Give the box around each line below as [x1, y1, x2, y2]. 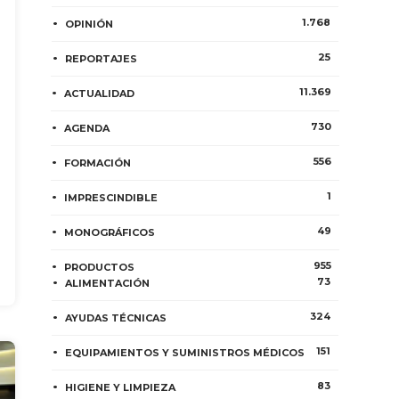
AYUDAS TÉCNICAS [65, 312, 167, 324]
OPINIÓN [65, 18, 114, 30]
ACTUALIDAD [64, 87, 135, 100]
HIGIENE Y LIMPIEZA [65, 381, 176, 394]
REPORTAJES [65, 53, 138, 65]
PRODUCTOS [64, 261, 135, 273]
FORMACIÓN [64, 157, 132, 169]
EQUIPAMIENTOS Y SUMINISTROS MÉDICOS [65, 346, 305, 359]
